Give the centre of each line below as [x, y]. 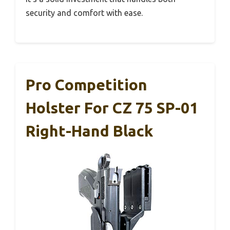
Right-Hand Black [89, 131]
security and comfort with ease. [84, 13]
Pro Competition [87, 84]
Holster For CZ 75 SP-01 [112, 108]
